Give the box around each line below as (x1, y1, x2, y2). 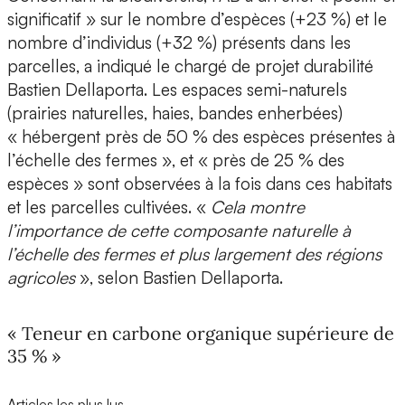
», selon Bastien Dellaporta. (75, 267, 283, 289)
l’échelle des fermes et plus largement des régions (7, 243, 381, 266)
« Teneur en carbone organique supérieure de (7, 321, 394, 344)
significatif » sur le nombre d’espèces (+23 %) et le (7, 8, 387, 31)
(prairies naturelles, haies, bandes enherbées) (7, 102, 343, 125)
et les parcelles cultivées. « (7, 196, 211, 219)
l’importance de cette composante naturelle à (7, 220, 351, 242)
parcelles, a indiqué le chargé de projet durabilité (7, 55, 373, 78)
